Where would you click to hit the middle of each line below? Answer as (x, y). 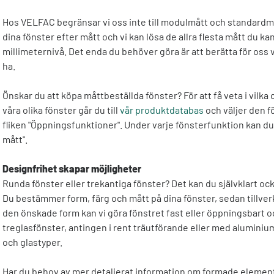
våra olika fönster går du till (60, 109)
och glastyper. (32, 242)
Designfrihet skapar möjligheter (72, 168)
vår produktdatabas (162, 109)
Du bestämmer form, (46, 198)
